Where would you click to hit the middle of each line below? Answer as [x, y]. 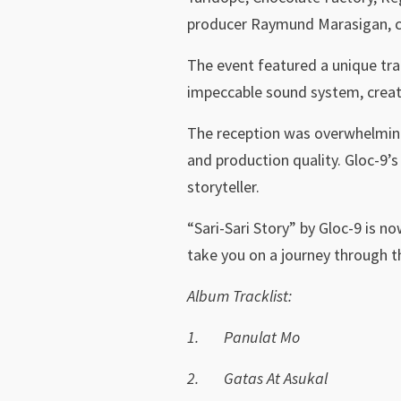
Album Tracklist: [239, 296]
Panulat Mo [262, 337]
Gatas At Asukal [276, 378]
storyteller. [223, 187]
